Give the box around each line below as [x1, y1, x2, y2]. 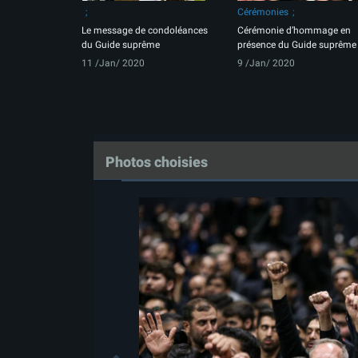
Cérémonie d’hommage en [237, 24, 351, 36]
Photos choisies [105, 153, 208, 170]
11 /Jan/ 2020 [82, 57, 145, 69]
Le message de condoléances [82, 24, 208, 36]
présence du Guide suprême [237, 38, 356, 50]
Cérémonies [237, 6, 288, 18]
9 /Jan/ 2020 [237, 57, 295, 69]
